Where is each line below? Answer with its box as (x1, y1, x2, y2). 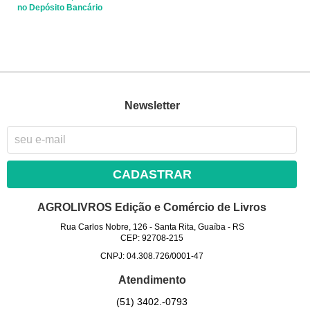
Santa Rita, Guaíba (154, 221, 226, 232)
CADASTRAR (112, 167, 192, 181)
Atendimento (118, 274, 186, 286)
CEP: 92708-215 (120, 232, 184, 243)
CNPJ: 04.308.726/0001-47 (100, 250, 204, 261)
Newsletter (124, 100, 180, 112)
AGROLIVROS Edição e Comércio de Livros (37, 201, 267, 213)
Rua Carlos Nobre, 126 (60, 221, 147, 232)
